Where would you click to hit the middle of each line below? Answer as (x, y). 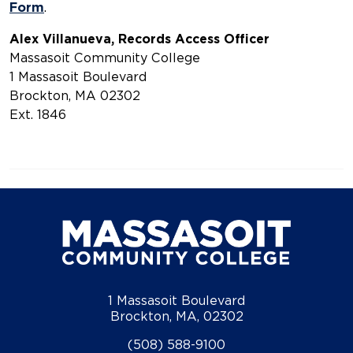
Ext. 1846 (38, 115)
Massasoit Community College (105, 58)
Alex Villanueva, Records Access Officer (139, 39)
